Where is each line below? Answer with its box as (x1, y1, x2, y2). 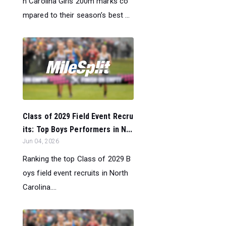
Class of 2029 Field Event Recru (23, 111, 134, 121)
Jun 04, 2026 (23, 137, 60, 145)
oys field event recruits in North (23, 168, 129, 178)
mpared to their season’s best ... (23, 10, 130, 20)
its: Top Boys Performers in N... (23, 124, 133, 134)
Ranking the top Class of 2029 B (23, 154, 131, 163)
